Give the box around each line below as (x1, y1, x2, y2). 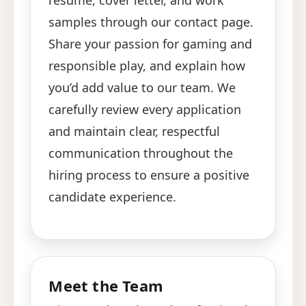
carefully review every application (48, 101, 242, 118)
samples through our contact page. (48, 14, 254, 31)
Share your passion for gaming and (48, 36, 253, 53)
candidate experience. (48, 189, 177, 206)
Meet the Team (48, 275, 164, 296)
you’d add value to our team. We (48, 79, 236, 96)
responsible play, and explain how (48, 57, 246, 74)
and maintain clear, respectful (48, 123, 221, 140)
